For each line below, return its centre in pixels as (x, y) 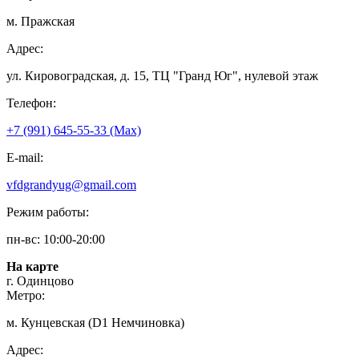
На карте (32, 266)
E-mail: (25, 157)
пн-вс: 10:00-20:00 (56, 239)
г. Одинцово (40, 280)
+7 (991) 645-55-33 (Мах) (74, 130)
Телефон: (31, 103)
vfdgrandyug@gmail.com (71, 184)
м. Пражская (40, 21)
